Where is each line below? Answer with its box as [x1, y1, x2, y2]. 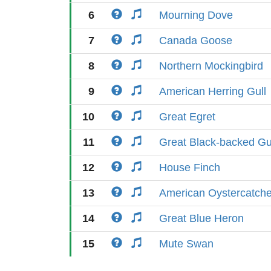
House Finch [159, 162, 220, 174]
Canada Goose [159, 34, 232, 47]
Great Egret [159, 111, 215, 123]
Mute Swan [159, 238, 214, 250]
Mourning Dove [159, 9, 233, 21]
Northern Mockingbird [159, 60, 263, 72]
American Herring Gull [159, 85, 266, 97]
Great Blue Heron [159, 212, 244, 224]
